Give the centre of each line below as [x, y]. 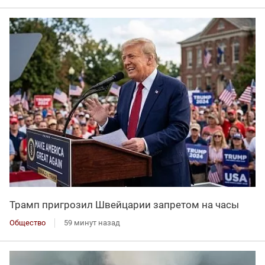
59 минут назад [92, 223]
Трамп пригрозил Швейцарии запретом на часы [124, 205]
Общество [28, 223]
